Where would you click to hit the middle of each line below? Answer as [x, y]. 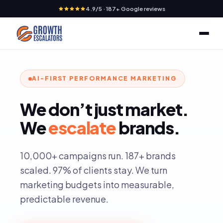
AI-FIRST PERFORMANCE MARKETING [104, 78]
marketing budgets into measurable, [97, 185]
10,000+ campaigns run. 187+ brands [98, 156]
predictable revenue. [64, 199]
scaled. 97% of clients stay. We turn [94, 170]
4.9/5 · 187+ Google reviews [125, 9]
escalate [82, 128]
